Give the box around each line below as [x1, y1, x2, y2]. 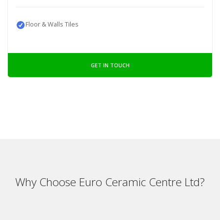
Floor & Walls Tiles [25, 20, 79, 29]
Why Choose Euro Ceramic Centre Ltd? [15, 174, 205, 190]
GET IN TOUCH [90, 61, 130, 69]
